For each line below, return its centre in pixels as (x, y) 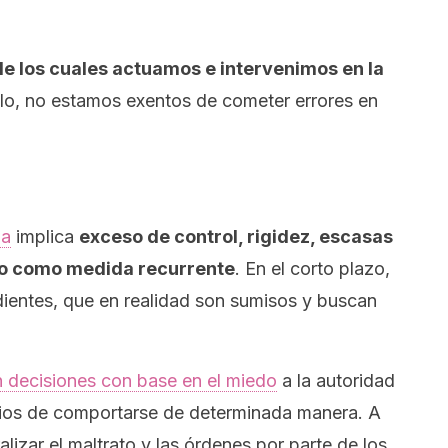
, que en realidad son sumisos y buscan (215, 300)
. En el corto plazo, (312, 268)
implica (45, 236)
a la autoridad (336, 380)
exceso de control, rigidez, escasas (236, 236)
